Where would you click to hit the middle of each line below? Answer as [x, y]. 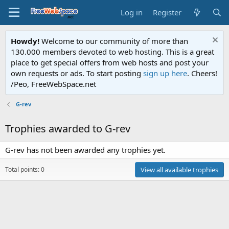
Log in [132, 12]
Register [167, 12]
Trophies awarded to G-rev [68, 129]
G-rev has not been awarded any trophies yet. [85, 150]
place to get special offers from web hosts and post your [110, 62]
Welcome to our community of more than [114, 41]
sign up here [165, 73]
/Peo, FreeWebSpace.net [53, 84]
